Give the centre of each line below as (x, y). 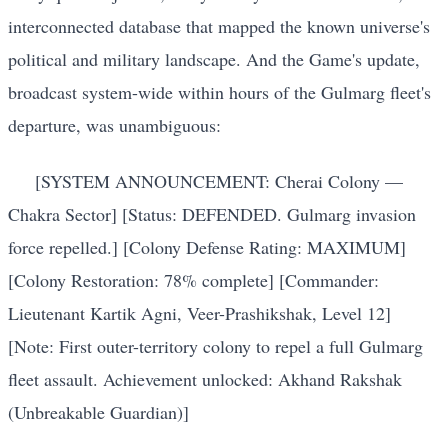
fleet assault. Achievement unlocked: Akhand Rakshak (205, 378)
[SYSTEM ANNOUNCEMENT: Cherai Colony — (219, 180)
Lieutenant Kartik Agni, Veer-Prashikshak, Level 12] (199, 312)
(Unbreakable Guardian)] (98, 411)
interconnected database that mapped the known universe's (219, 26)
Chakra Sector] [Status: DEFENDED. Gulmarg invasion (212, 213)
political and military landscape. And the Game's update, (214, 59)
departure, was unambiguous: (114, 125)
